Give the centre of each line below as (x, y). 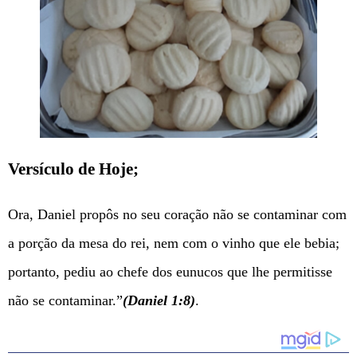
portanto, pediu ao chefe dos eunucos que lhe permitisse (170, 271)
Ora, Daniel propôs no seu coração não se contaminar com (177, 214)
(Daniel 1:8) (159, 300)
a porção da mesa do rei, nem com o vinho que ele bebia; (174, 243)
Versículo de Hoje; (73, 169)
